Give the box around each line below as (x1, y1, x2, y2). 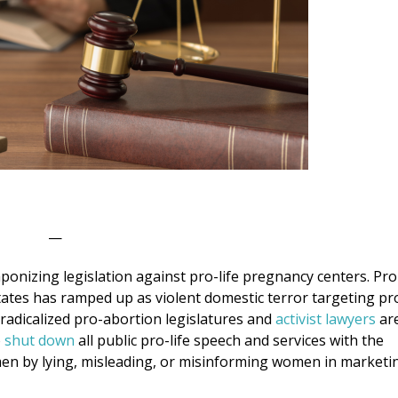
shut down (4, 330, 75, 350)
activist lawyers (275, 309, 376, 329)
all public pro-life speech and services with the (75, 330, 384, 350)
